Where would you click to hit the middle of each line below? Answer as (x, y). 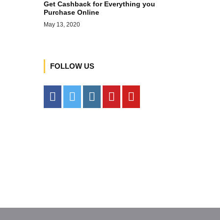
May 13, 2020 (62, 24)
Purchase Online (71, 12)
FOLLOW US (72, 66)
